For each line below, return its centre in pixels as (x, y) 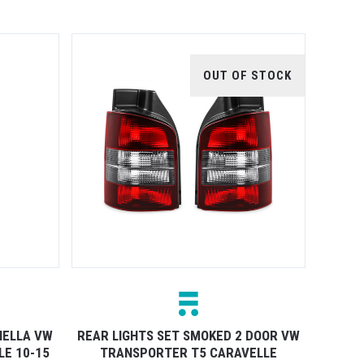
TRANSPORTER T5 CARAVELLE (188, 352)
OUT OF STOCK (247, 76)
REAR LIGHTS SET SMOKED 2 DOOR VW (188, 335)
